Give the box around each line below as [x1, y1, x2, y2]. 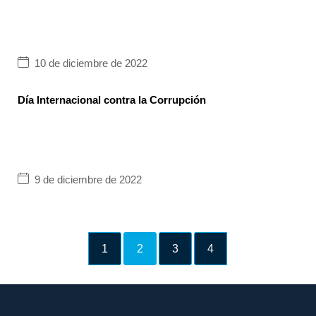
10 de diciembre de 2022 [35, 57, 147, 70]
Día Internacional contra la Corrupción [18, 93, 206, 106]
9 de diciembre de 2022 [35, 174, 142, 186]
